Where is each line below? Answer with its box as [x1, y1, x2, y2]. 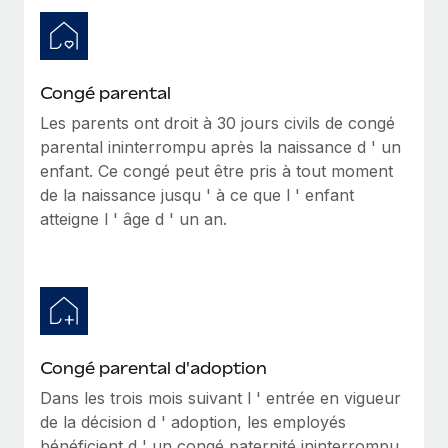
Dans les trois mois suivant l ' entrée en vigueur [40, 387, 401, 408]
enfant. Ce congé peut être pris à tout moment [40, 160, 393, 181]
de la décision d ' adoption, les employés [40, 411, 346, 432]
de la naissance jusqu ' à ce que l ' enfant [40, 184, 354, 205]
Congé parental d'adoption [40, 357, 267, 378]
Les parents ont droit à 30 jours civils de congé [40, 112, 395, 133]
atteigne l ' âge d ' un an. [40, 208, 227, 229]
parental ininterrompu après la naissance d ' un [40, 136, 401, 157]
